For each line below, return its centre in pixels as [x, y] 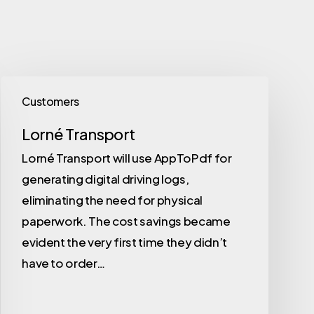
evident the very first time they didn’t [124, 242]
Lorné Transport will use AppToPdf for [127, 158]
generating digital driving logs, [105, 179]
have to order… [63, 263]
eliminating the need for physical [112, 200]
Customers [51, 102]
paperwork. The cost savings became [126, 221]
